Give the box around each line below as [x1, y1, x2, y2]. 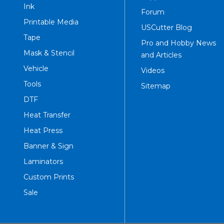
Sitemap [140, 81, 170, 90]
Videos [140, 65, 164, 75]
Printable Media [23, 17, 78, 26]
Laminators [23, 156, 63, 166]
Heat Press [23, 125, 62, 135]
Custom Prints [23, 172, 74, 181]
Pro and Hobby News [140, 38, 216, 47]
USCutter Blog [140, 22, 192, 32]
